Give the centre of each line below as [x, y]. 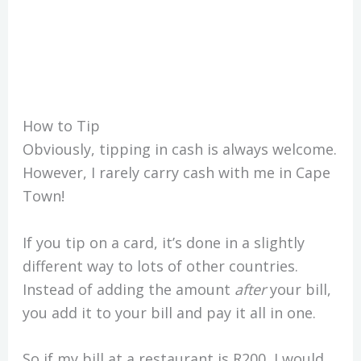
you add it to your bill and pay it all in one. [169, 312]
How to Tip [63, 125]
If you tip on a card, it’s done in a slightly [163, 242]
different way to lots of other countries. [160, 266]
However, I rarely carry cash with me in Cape [176, 172]
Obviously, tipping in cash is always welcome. [179, 149]
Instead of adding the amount [128, 289]
